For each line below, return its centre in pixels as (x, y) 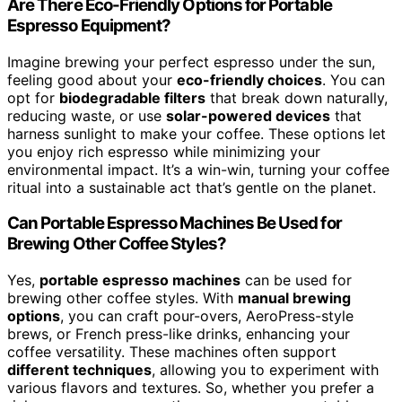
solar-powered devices (248, 115)
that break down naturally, (297, 97)
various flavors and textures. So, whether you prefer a (191, 387)
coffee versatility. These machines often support (172, 351)
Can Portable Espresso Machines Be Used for (175, 223)
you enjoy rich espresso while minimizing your (164, 151)
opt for (33, 97)
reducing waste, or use (87, 115)
